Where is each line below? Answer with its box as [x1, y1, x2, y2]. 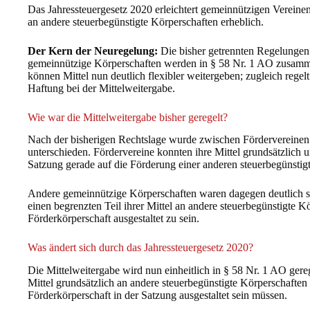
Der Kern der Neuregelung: [28, 44, 158, 57]
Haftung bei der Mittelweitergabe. [28, 82, 175, 94]
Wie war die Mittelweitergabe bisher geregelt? [28, 111, 228, 123]
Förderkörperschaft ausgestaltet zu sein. [28, 212, 199, 225]
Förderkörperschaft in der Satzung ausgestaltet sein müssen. [28, 289, 287, 302]
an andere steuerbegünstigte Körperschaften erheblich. [28, 15, 264, 28]
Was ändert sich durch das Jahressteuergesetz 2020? [28, 241, 253, 254]
